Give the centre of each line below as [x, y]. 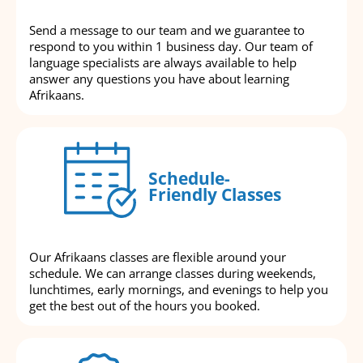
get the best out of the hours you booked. [145, 306]
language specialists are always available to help [163, 63]
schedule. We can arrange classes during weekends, [173, 273]
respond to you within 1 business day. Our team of [171, 47]
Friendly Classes [214, 194]
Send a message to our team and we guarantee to [167, 30]
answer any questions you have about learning [159, 79]
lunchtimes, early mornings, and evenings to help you [179, 290]
